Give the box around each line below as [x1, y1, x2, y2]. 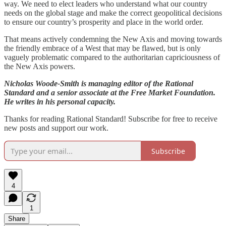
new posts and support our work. [4, 124, 108, 133]
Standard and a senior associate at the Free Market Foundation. [4, 88, 215, 97]
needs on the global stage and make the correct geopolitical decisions [4, 9, 222, 18]
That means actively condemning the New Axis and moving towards [4, 35, 222, 44]
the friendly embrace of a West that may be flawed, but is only [4, 44, 201, 53]
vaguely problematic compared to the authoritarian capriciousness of [4, 53, 220, 62]
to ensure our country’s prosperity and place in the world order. [4, 18, 203, 27]
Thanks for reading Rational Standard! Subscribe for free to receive [4, 115, 217, 124]
